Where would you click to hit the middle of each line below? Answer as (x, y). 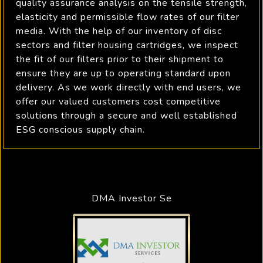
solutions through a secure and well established (127, 116)
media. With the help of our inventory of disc (119, 31)
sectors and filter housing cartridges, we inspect (127, 45)
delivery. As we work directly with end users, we (129, 87)
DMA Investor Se (131, 198)
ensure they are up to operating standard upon (123, 73)
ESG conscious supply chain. (80, 130)
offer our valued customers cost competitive (118, 102)
